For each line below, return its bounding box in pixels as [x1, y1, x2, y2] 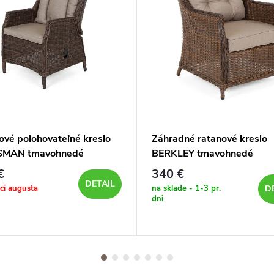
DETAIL [85, 177, 115, 190]
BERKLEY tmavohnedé [152, 147, 253, 160]
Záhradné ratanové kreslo [152, 132, 267, 146]
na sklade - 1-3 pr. [152, 182, 221, 194]
